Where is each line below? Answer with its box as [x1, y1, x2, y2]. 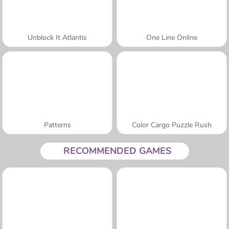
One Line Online [146, 32, 197, 42]
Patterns [43, 120, 71, 130]
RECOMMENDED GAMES [63, 144, 171, 157]
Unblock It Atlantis [28, 32, 87, 42]
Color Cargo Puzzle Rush [132, 120, 212, 130]
